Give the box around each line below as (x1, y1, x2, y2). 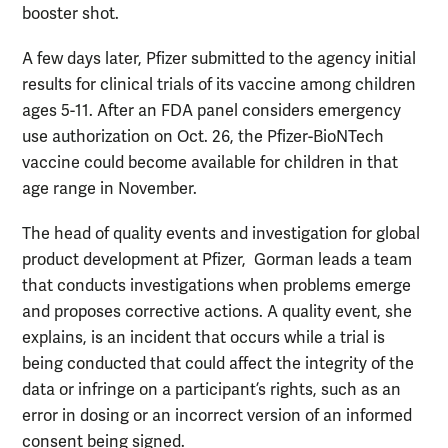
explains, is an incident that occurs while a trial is (22, 328, 385, 349)
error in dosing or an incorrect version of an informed (22, 406, 412, 427)
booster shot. (22, 3, 119, 24)
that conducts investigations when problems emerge (22, 276, 411, 297)
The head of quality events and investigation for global (22, 224, 420, 245)
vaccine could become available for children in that (22, 152, 398, 173)
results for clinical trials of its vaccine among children (22, 74, 416, 95)
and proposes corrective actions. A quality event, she (22, 302, 412, 323)
